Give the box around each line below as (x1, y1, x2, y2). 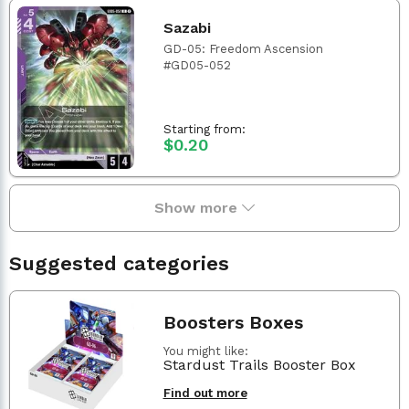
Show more (154, 198, 242, 216)
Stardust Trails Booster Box (163, 356, 356, 374)
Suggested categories (9, 252, 229, 276)
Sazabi (163, 18, 211, 37)
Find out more (163, 386, 247, 401)
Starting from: (163, 121, 246, 136)
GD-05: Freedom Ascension (163, 41, 323, 56)
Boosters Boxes (163, 311, 303, 334)
